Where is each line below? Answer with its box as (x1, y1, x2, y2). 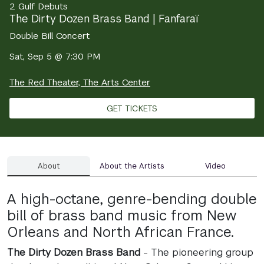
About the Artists (99, 160, 164, 171)
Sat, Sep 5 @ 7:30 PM (9, 51, 100, 62)
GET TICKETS (107, 103, 157, 114)
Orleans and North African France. (7, 223, 234, 242)
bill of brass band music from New (7, 207, 236, 225)
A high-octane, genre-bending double (7, 190, 257, 209)
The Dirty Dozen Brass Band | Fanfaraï (9, 12, 199, 25)
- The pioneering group (140, 246, 253, 259)
